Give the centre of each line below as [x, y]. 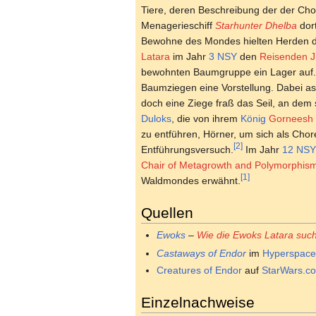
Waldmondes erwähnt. [191, 180]
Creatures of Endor [200, 270]
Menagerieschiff [178, 25]
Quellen [167, 212]
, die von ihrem [206, 118]
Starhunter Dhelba [256, 25]
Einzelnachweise [198, 302]
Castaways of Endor [202, 254]
